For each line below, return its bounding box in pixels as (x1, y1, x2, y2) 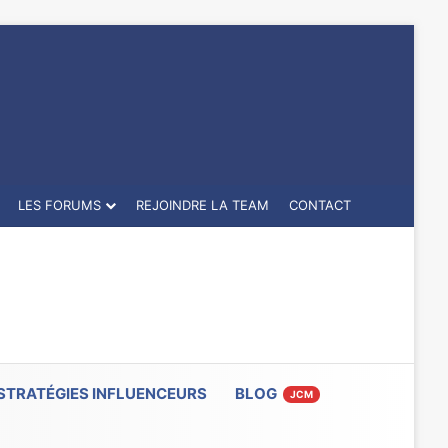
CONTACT (288, 197, 351, 213)
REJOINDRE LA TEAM (135, 197, 269, 213)
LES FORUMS (17, 197, 101, 213)
